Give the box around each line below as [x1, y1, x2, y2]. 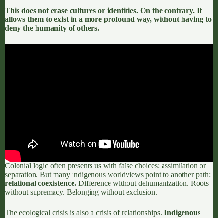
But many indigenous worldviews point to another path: [38, 170, 211, 179]
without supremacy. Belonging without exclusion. [5, 188, 157, 197]
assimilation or [162, 162, 206, 170]
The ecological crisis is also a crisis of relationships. [5, 208, 164, 217]
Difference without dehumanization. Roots [76, 179, 209, 188]
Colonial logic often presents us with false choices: [5, 162, 162, 170]
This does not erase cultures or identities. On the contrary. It [5, 6, 202, 15]
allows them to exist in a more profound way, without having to [5, 15, 212, 24]
